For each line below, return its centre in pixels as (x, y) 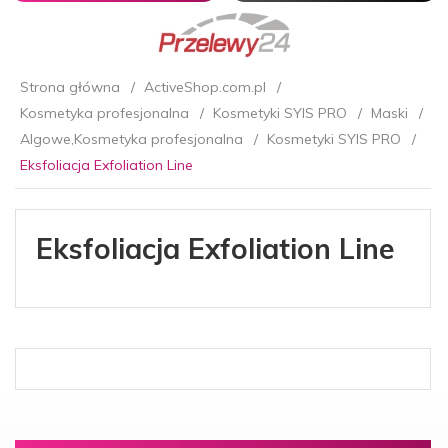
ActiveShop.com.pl (205, 86)
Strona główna (70, 86)
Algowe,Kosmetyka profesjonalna (131, 138)
